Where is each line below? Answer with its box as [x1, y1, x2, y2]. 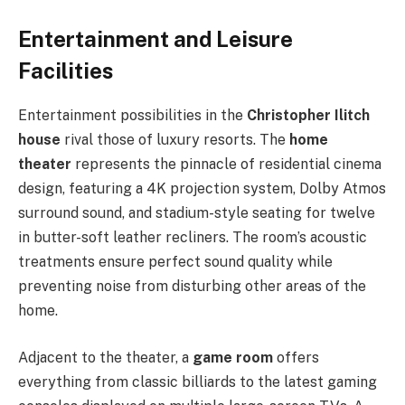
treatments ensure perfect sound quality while [18, 253, 333, 271]
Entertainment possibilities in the [18, 107, 247, 125]
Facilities [18, 58, 113, 84]
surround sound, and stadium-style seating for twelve [18, 204, 375, 222]
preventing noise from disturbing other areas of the [18, 278, 366, 296]
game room [193, 348, 273, 366]
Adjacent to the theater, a [18, 348, 193, 366]
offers [273, 348, 319, 366]
